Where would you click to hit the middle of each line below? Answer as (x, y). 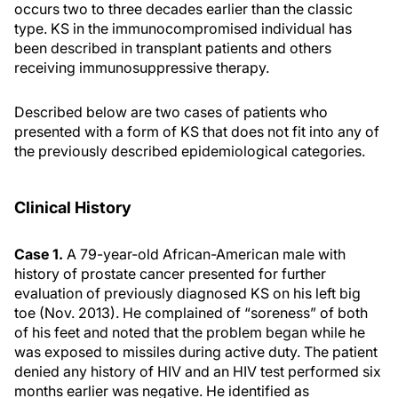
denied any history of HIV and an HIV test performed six (198, 371)
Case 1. (40, 254)
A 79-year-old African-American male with (206, 254)
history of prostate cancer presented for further (170, 274)
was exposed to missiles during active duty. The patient (196, 352)
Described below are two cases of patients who (171, 112)
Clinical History (73, 207)
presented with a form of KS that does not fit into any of (197, 131)
